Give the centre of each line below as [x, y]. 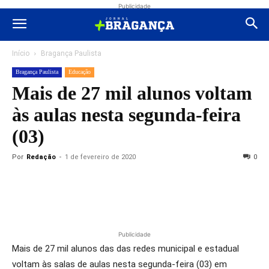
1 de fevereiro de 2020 [100, 157]
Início [21, 53]
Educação [80, 72]
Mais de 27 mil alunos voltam [132, 93]
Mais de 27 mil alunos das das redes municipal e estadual [125, 249]
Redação [41, 157]
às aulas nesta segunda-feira [126, 115]
